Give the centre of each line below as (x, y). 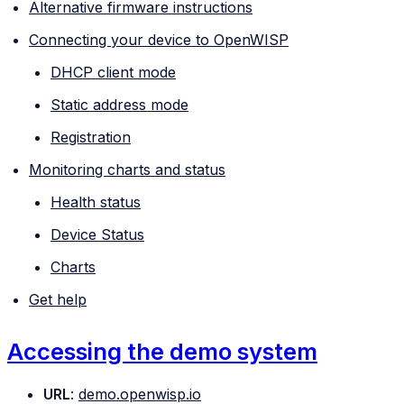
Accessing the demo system (162, 352)
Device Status (97, 235)
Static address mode (119, 105)
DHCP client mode (113, 73)
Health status (96, 202)
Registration (91, 138)
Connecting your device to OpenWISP (159, 40)
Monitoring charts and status (127, 170)
